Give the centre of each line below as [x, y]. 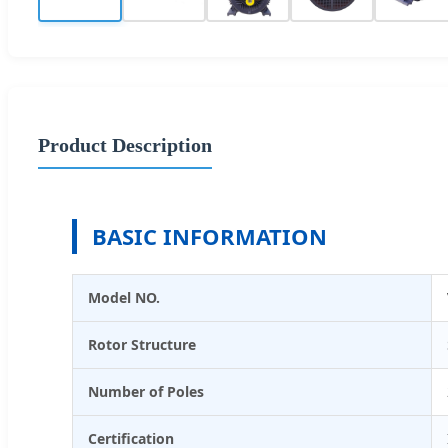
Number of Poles [146, 391]
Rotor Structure [142, 344]
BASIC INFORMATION [209, 235]
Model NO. [124, 297]
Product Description [125, 144]
